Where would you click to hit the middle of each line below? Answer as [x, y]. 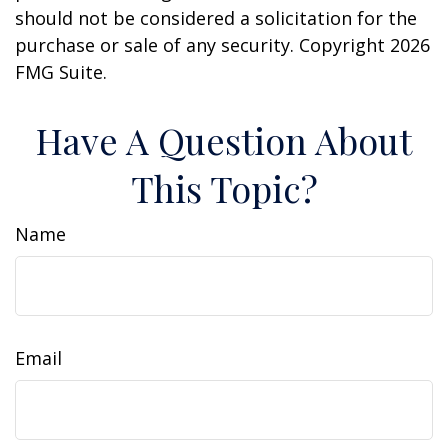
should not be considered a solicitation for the [216, 18]
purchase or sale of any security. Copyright [202, 45]
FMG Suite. [61, 72]
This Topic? [224, 188]
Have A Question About [224, 140]
